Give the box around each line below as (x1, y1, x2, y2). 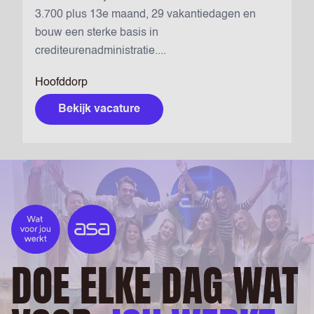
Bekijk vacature (58, 104, 140, 115)
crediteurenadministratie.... (35, 46, 166, 57)
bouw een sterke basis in (35, 27, 158, 39)
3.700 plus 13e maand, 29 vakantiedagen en (35, 9, 256, 20)
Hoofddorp (35, 77, 88, 88)
